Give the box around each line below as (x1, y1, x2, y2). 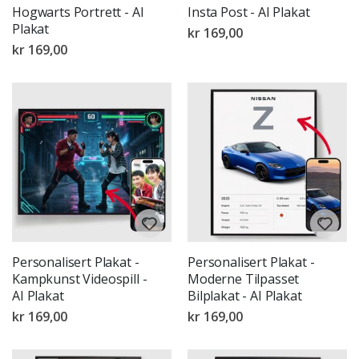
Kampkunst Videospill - (12, 270, 147, 288)
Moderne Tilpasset (188, 270, 300, 288)
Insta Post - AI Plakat (188, 3, 310, 22)
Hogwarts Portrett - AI (12, 3, 144, 22)
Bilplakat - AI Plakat (188, 287, 302, 305)
